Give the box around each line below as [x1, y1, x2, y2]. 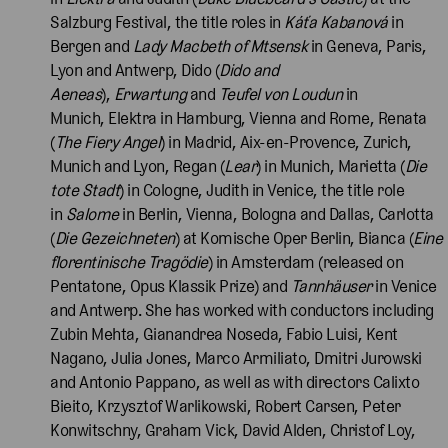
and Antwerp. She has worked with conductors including [50, 299, 434, 320]
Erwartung [113, 83, 190, 104]
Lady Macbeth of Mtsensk [132, 35, 311, 56]
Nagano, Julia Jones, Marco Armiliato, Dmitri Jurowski [50, 347, 422, 368]
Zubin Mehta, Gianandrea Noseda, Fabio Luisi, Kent [50, 323, 398, 344]
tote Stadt [50, 179, 119, 200]
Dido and [219, 59, 278, 80]
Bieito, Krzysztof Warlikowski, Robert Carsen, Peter [50, 395, 401, 416]
